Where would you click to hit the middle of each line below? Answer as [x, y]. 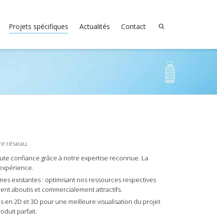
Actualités [95, 26]
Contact [133, 26]
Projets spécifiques [39, 26]
